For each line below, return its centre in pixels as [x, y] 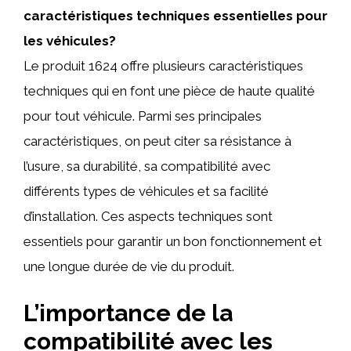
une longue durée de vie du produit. [129, 266]
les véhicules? [70, 41]
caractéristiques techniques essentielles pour [175, 16]
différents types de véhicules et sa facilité [146, 191]
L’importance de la [128, 313]
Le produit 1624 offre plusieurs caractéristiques [163, 66]
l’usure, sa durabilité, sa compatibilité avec [147, 166]
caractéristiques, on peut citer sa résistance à [157, 141]
